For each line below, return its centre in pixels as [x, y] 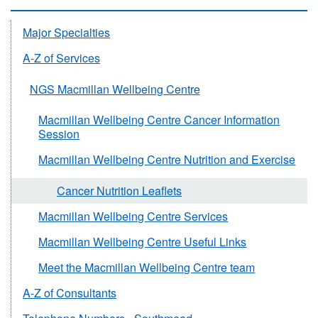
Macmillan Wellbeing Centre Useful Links [143, 241]
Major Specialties [66, 33]
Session [59, 134]
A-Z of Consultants [70, 292]
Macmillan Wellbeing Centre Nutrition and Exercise [167, 160]
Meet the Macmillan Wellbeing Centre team [147, 267]
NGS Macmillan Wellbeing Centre [115, 89]
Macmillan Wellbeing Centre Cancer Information [159, 120]
